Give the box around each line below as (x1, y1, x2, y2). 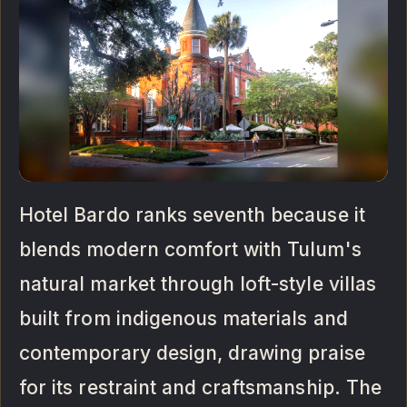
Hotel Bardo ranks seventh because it (19, 203, 365, 226)
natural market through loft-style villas (19, 272, 376, 295)
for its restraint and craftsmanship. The (19, 375, 382, 399)
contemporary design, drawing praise (19, 341, 365, 364)
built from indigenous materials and (19, 306, 348, 330)
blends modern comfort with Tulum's (19, 237, 362, 261)
